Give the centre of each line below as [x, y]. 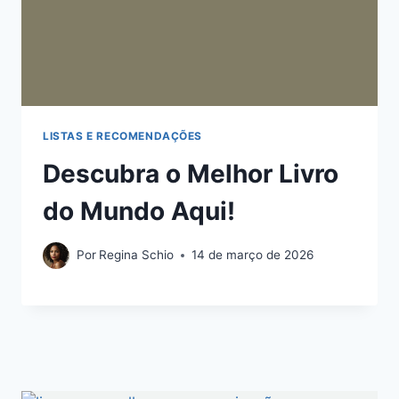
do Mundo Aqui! [139, 212]
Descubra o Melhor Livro [191, 174]
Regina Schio [137, 255]
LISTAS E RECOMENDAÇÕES [123, 136]
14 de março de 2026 [253, 255]
